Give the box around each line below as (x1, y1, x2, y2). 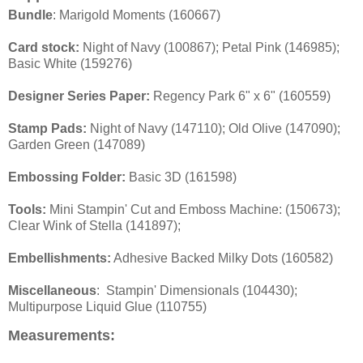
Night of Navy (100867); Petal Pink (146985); (79, 41, 340, 55)
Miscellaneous (8, 284, 96, 298)
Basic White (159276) (8, 57, 132, 71)
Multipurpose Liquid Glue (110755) (8, 300, 207, 314)
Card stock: (8, 41, 79, 55)
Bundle (8, 8, 53, 23)
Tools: (8, 203, 46, 217)
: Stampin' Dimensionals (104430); (96, 284, 297, 298)
